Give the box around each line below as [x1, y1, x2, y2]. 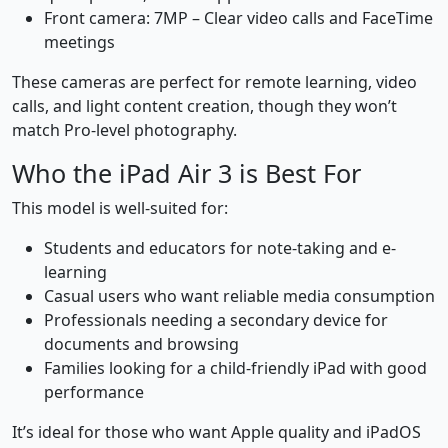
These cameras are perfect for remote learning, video [12, 71, 417, 94]
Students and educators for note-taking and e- [44, 237, 396, 260]
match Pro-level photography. [12, 119, 237, 142]
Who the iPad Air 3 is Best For [12, 156, 361, 191]
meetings [44, 31, 115, 54]
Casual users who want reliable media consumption [44, 285, 435, 308]
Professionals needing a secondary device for [44, 309, 388, 332]
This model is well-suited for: [12, 197, 228, 220]
